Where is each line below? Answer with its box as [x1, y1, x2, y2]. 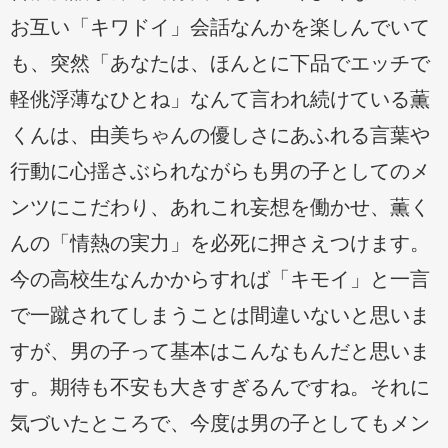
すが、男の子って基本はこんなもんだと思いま [10, 339, 430, 364]
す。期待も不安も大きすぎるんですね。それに [10, 375, 430, 400]
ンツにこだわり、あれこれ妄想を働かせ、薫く [10, 195, 430, 220]
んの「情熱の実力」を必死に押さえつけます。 [10, 231, 430, 256]
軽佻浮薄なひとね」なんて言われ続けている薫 [10, 87, 430, 112]
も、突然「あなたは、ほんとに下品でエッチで [10, 51, 430, 76]
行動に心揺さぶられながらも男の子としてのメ [10, 159, 430, 184]
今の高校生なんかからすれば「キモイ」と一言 [10, 267, 430, 292]
